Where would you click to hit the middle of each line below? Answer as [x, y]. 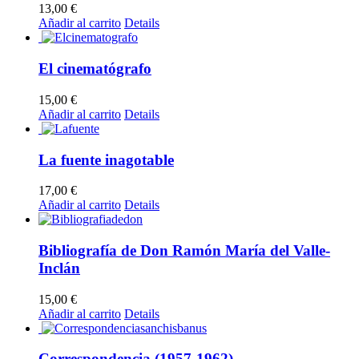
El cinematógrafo [95, 69]
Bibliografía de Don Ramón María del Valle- [184, 250]
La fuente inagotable [106, 159]
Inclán [59, 268]
